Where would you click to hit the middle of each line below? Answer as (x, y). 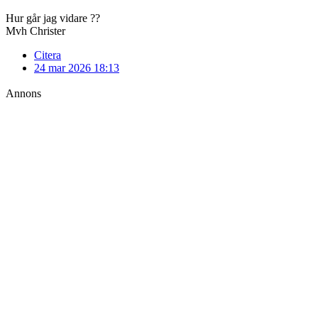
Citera (48, 55)
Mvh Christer (35, 31)
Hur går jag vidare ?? (53, 18)
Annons (23, 93)
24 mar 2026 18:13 (77, 67)
